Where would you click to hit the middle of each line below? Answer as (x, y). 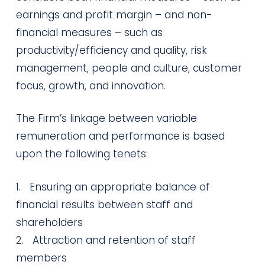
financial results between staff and (104, 204)
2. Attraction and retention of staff (106, 240)
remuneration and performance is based (120, 136)
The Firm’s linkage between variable (106, 118)
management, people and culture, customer (129, 68)
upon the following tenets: (82, 154)
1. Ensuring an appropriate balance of (113, 187)
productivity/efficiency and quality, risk (111, 50)
